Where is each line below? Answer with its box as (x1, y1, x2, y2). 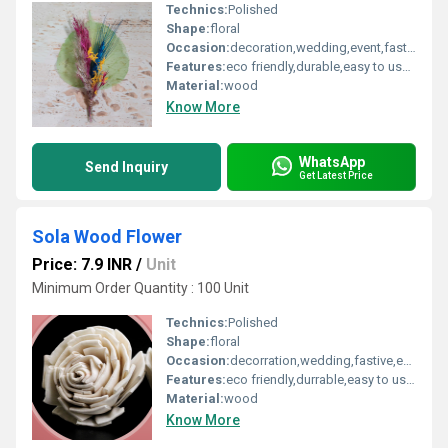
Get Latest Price (299, 169, 373, 181)
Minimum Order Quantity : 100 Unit (32, 280, 249, 296)
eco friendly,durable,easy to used (226, 59, 402, 74)
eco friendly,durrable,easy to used (226, 372, 406, 387)
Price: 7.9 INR (32, 255, 132, 274)
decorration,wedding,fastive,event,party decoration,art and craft (230, 353, 403, 368)
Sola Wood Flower (32, 226, 182, 247)
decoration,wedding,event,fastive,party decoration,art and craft (230, 40, 407, 55)
